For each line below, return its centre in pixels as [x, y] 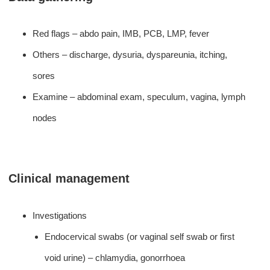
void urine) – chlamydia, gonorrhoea [115, 257]
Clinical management [69, 179]
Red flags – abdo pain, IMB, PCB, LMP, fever [121, 34]
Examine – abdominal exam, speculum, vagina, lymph [139, 97]
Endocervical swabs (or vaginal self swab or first [140, 236]
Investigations [60, 215]
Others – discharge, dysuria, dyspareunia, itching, [130, 55]
